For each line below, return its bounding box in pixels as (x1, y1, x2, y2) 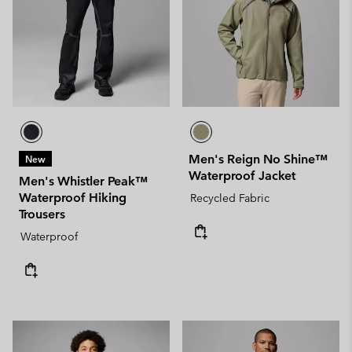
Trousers (19, 206, 65, 222)
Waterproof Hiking (19, 189, 126, 205)
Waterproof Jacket (189, 167, 295, 183)
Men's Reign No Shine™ (189, 151, 328, 167)
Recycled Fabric (190, 190, 269, 205)
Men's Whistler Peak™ (19, 173, 148, 189)
